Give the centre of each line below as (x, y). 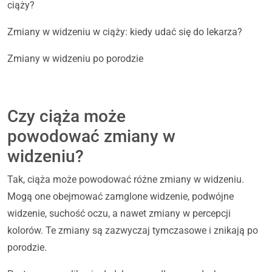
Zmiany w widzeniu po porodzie (75, 59)
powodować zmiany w (91, 137)
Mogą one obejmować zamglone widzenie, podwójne (121, 197)
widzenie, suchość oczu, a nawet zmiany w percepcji (119, 214)
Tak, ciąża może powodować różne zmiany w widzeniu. (126, 180)
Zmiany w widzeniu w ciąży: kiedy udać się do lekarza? (125, 32)
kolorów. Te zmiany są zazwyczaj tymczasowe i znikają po (133, 231)
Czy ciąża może (66, 117)
